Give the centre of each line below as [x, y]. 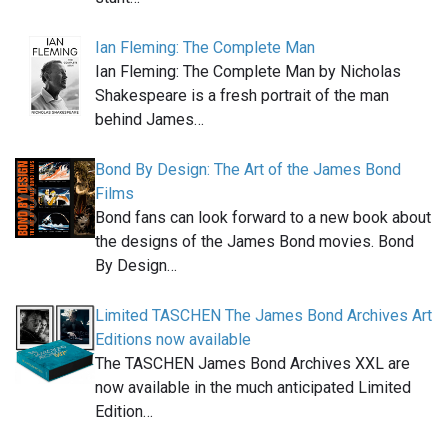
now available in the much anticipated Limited [253, 388]
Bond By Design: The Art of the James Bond [248, 170]
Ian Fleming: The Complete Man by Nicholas [248, 72]
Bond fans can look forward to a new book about [263, 218]
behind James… [149, 120]
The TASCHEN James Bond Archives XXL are [252, 364]
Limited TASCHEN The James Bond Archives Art [263, 316]
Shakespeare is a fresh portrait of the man [242, 96]
